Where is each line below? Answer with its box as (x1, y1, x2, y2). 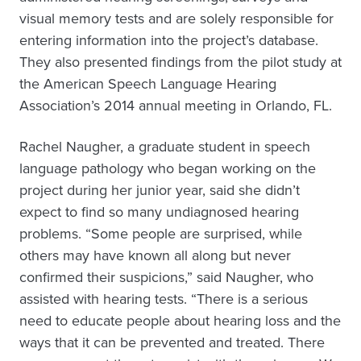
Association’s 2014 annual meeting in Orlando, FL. (19, 95, 332, 116)
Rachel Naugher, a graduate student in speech (19, 136, 310, 157)
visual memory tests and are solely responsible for (19, 8, 334, 29)
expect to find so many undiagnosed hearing (19, 201, 299, 222)
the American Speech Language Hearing (19, 73, 276, 94)
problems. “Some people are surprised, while (19, 223, 302, 244)
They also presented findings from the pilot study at (19, 52, 342, 73)
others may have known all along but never (19, 245, 291, 266)
